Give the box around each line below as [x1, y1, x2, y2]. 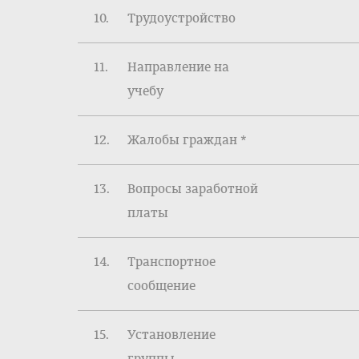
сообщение [127, 278, 196, 293]
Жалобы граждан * [127, 132, 247, 147]
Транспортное [127, 254, 216, 269]
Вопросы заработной [127, 181, 258, 196]
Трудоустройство [127, 10, 236, 26]
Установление [127, 327, 216, 342]
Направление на [127, 59, 229, 75]
